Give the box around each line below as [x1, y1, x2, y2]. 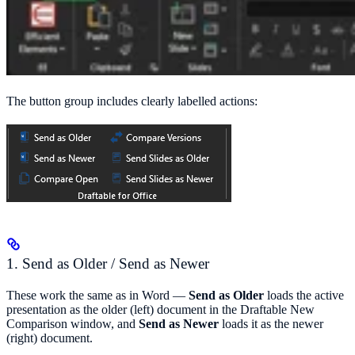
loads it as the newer [219, 317, 323, 331]
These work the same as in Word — [6, 288, 189, 303]
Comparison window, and [6, 317, 139, 331]
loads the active [264, 288, 344, 303]
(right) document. [6, 331, 93, 345]
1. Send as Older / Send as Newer [6, 255, 209, 273]
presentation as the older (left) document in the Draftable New [6, 303, 315, 317]
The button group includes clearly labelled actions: [6, 94, 258, 108]
